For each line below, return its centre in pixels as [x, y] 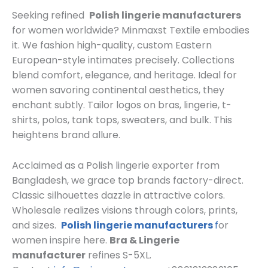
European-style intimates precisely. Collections [123, 60]
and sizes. [36, 225]
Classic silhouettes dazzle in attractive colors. [118, 195]
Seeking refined [51, 16]
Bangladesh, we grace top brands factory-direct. [128, 180]
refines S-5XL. [118, 255]
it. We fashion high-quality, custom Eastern [112, 45]
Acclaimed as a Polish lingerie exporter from [116, 165]
